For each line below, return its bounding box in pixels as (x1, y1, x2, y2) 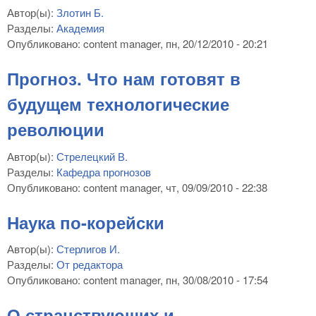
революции (7, 117, 104, 142)
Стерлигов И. (56, 241, 120, 257)
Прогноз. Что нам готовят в (7, 66, 241, 91)
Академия (56, 20, 104, 36)
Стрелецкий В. (56, 148, 128, 164)
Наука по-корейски (7, 209, 164, 234)
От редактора (56, 257, 123, 272)
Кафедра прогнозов (56, 164, 151, 179)
